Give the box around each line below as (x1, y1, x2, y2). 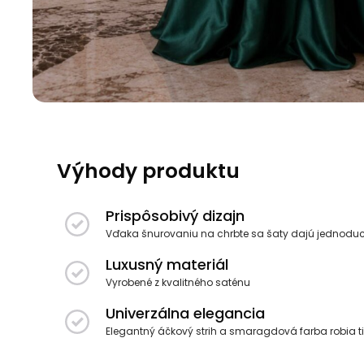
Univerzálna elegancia (106, 302, 265, 323)
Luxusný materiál (106, 253, 228, 275)
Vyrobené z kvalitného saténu (106, 275, 250, 289)
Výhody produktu (57, 156, 240, 185)
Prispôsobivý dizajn (106, 205, 245, 226)
